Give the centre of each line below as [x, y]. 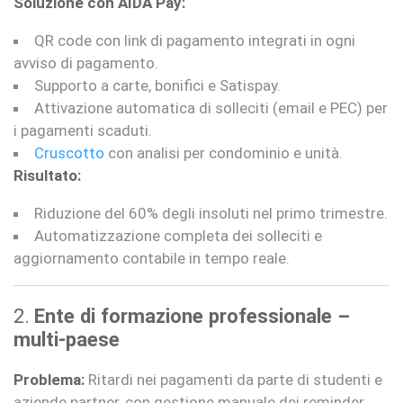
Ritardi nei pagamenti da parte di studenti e [233, 380]
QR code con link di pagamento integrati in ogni [195, 41]
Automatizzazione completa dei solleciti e [178, 236]
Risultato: [47, 176]
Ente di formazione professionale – [192, 316]
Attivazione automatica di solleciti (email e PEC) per [211, 108]
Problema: [49, 380]
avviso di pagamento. [86, 63]
